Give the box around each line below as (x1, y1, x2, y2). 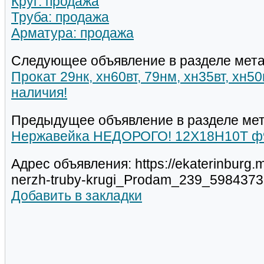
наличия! (11, 85, 67, 101)
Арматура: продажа (11, 25, 134, 41)
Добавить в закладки (11, 188, 142, 204)
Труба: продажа (11, 9, 109, 25)
